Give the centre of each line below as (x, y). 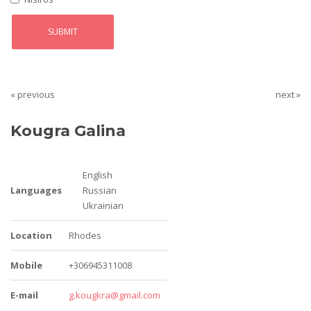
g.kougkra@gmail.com (115, 295)
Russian (100, 190)
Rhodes (85, 235)
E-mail (24, 295)
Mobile (26, 265)
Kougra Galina (68, 131)
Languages (36, 190)
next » (288, 94)
